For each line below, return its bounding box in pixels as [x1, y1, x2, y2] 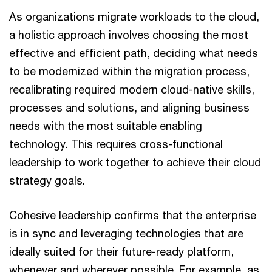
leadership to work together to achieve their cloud [9, 155, 261, 169]
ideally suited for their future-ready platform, [9, 245, 234, 258]
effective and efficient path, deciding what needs [9, 46, 258, 59]
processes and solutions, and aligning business [9, 101, 250, 114]
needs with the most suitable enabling [9, 119, 202, 132]
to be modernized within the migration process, [9, 64, 250, 78]
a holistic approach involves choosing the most [9, 28, 248, 41]
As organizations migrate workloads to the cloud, [9, 10, 259, 23]
